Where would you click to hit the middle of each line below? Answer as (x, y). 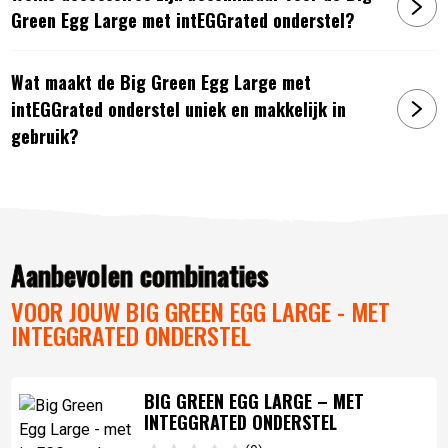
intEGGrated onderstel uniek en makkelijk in (179, 108)
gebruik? (45, 135)
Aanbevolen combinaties (140, 275)
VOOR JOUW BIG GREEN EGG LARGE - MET (201, 311)
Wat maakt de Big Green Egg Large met (161, 81)
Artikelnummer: (63, 189)
